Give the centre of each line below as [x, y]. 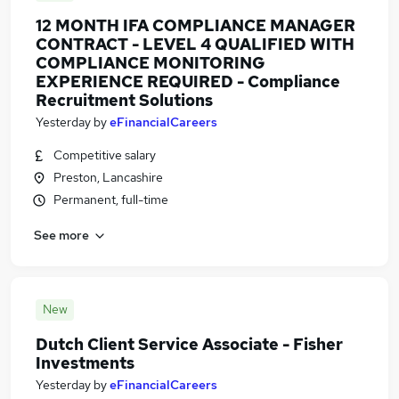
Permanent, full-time [111, 199]
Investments [85, 363]
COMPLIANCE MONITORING [151, 63]
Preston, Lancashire [108, 177]
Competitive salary [105, 155]
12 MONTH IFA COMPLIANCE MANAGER [195, 25]
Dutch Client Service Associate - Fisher [189, 344]
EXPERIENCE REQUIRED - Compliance [188, 81]
